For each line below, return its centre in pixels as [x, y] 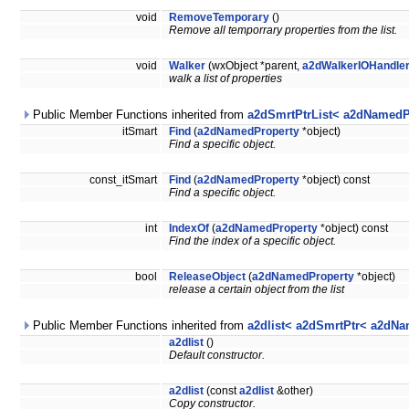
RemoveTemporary [219, 18]
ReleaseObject [207, 277]
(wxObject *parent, [254, 66]
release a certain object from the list [257, 290]
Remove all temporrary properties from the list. [283, 31]
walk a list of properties [225, 79]
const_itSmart [125, 180]
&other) [294, 391]
